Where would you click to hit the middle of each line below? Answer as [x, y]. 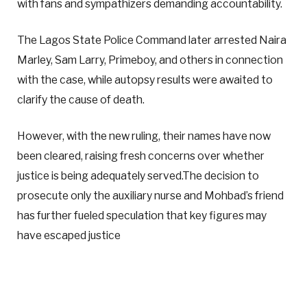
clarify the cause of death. [82, 100]
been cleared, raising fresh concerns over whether [141, 156]
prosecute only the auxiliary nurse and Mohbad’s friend [150, 196]
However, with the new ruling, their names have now [144, 136]
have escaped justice [69, 236]
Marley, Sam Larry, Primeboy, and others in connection [150, 60]
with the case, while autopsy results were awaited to [145, 80]
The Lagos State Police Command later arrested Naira [152, 40]
